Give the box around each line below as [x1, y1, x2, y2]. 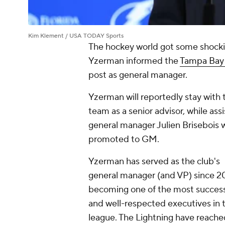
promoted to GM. [88, 134, 159, 146]
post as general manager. [88, 69, 187, 81]
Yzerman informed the [88, 55, 180, 67]
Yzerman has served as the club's [88, 156, 220, 168]
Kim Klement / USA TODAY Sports [28, 32, 124, 40]
